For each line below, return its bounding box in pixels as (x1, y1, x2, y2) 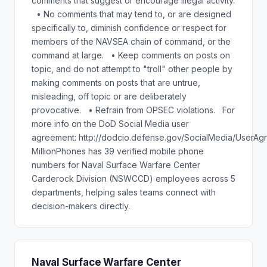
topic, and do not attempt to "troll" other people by (32, 64, 232, 74)
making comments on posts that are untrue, (32, 77, 200, 88)
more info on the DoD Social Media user (32, 119, 189, 129)
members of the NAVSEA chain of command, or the (32, 36, 231, 46)
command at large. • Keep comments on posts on (32, 50, 230, 60)
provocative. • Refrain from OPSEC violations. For (32, 105, 235, 115)
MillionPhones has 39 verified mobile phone (32, 146, 204, 156)
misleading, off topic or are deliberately (32, 91, 187, 101)
